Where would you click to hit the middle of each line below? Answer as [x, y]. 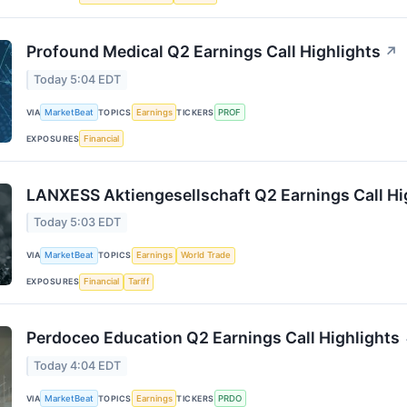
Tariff [139, 282]
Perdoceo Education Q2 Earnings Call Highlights [213, 338]
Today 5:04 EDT [78, 79]
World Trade [206, 255]
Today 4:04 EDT [78, 365]
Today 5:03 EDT [78, 223]
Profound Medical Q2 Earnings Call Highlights [203, 52]
